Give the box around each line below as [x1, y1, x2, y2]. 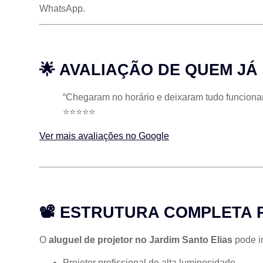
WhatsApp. [39, 4, 85, 14]
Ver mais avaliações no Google [39, 131, 169, 141]
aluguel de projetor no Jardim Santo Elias [49, 234, 232, 245]
